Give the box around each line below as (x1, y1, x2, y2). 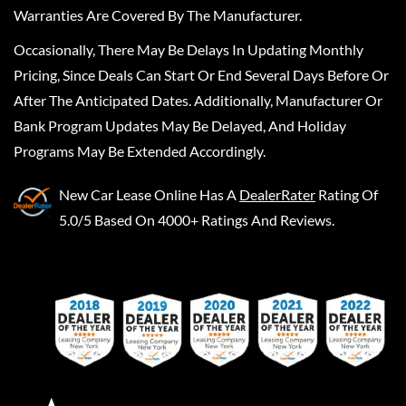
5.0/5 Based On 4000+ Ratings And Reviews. (59, 211, 334, 229)
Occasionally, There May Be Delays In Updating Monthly (14, 41, 363, 59)
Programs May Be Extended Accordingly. (14, 142, 266, 160)
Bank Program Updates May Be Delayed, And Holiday (14, 117, 346, 135)
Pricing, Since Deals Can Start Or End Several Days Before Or (14, 66, 389, 84)
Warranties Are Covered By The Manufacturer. (14, 6, 302, 24)
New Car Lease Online (59, 186, 197, 204)
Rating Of (318, 186, 378, 204)
